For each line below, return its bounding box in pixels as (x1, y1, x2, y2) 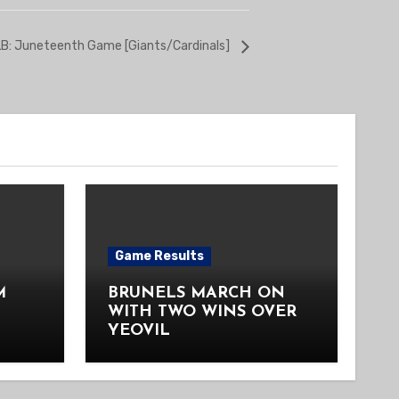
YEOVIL (107, 322, 170, 340)
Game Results (114, 248, 204, 265)
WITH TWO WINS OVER (107, 304, 297, 322)
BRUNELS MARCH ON (107, 285, 285, 303)
